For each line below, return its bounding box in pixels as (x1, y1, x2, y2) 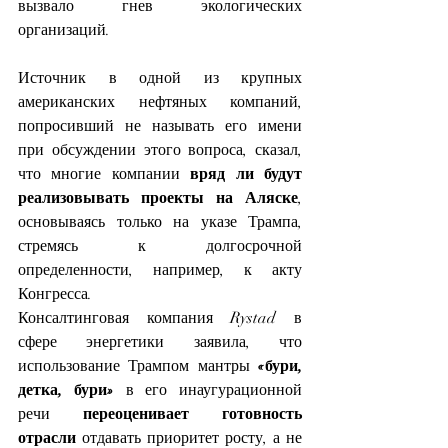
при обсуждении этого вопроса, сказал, (18, 139, 302, 160)
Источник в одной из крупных (18, 67, 302, 88)
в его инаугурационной (113, 379, 302, 400)
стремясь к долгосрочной (18, 235, 302, 256)
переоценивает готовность (83, 403, 302, 424)
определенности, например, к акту (18, 259, 302, 280)
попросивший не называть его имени (18, 115, 302, 136)
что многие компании (18, 163, 191, 184)
